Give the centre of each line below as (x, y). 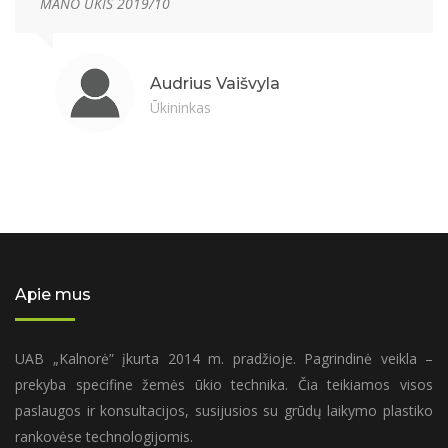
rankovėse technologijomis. (104, 436)
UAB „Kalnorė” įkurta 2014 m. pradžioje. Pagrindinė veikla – (224, 358)
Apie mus (53, 294)
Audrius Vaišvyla (215, 83)
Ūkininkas (180, 107)
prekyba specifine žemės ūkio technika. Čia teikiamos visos (224, 384)
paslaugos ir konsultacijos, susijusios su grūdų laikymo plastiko (224, 410)
